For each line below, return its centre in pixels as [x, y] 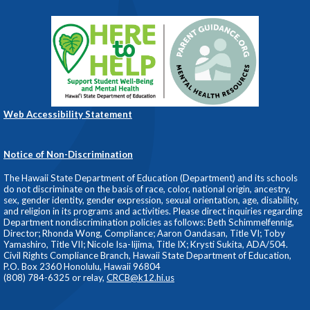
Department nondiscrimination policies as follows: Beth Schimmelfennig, [149, 222]
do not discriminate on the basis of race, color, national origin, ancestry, [147, 189]
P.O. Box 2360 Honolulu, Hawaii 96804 [82, 267]
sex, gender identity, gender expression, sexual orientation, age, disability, [151, 200]
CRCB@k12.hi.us [140, 278]
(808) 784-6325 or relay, [55, 278]
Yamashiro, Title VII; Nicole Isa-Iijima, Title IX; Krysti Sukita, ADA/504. [146, 245]
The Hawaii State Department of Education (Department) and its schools [151, 178]
